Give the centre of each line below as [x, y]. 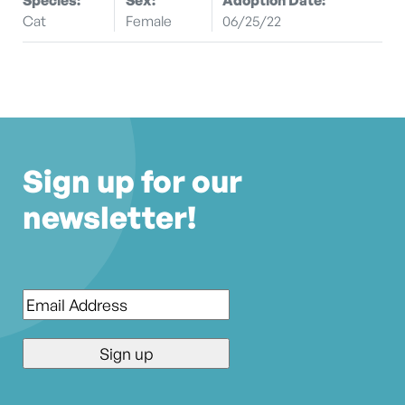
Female [148, 20]
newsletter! [109, 217]
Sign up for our [132, 181]
